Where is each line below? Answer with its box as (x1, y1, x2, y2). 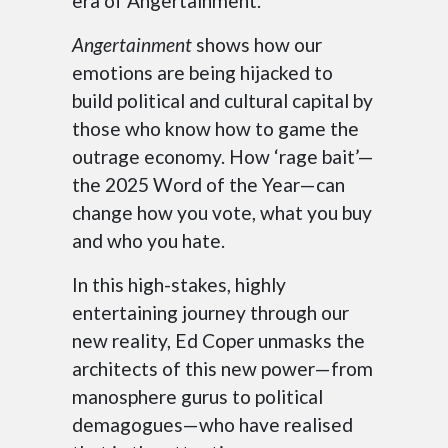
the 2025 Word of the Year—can (72, 173, 345, 197)
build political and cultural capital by (72, 89, 373, 113)
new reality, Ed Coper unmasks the (72, 329, 365, 353)
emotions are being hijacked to (72, 61, 333, 85)
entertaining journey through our (72, 301, 349, 325)
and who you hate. (72, 229, 225, 253)
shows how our (196, 33, 322, 57)
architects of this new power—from (72, 357, 373, 381)
